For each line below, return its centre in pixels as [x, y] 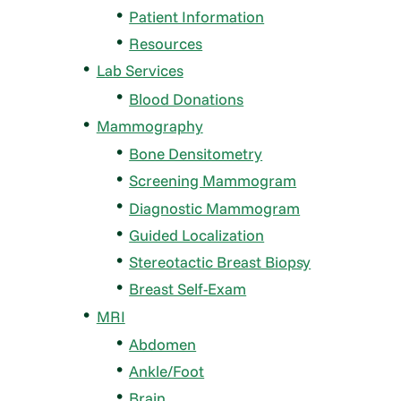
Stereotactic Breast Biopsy [220, 262]
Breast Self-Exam [188, 289]
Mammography [149, 125]
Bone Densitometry [196, 154]
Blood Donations [187, 98]
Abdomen [163, 344]
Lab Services [140, 71]
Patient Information [197, 16]
